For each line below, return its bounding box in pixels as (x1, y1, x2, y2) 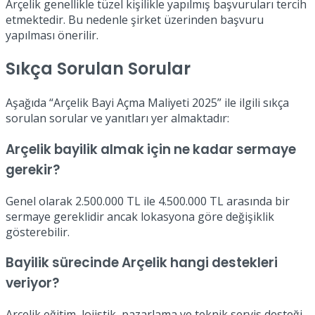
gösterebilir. (6, 224, 70, 240)
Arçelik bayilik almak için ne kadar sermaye (6, 140, 296, 160)
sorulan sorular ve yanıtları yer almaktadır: (6, 110, 229, 127)
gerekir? (6, 160, 60, 180)
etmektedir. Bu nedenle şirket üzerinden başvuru (6, 11, 264, 27)
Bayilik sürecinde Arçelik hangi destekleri (6, 253, 278, 273)
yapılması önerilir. (6, 27, 98, 43)
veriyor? (6, 274, 59, 293)
